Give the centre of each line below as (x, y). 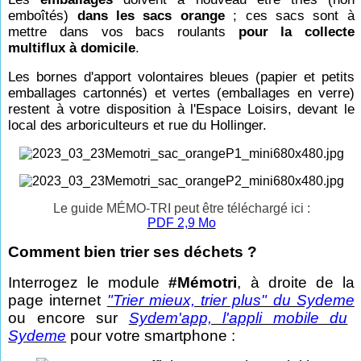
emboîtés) (43, 16)
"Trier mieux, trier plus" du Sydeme (230, 300)
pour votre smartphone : (151, 336)
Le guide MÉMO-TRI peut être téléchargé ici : (181, 208)
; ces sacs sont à (294, 16)
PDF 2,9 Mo (181, 223)
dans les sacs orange (155, 16)
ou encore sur (68, 318)
